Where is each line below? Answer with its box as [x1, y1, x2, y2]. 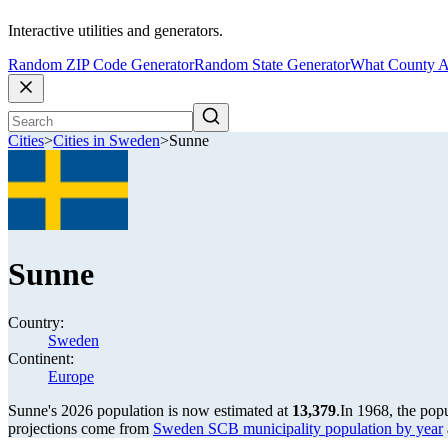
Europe [48, 368, 94, 385]
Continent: [8, 350, 74, 367]
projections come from [8, 420, 153, 437]
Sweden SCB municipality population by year [153, 420, 443, 437]
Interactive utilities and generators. [8, 22, 223, 40]
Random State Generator [194, 56, 350, 74]
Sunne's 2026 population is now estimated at [8, 402, 292, 419]
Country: [8, 314, 64, 331]
